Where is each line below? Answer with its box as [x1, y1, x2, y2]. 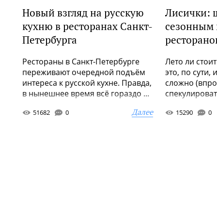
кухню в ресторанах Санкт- [22, 19, 153, 33]
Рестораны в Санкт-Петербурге [22, 56, 139, 67]
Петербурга [22, 33, 77, 46]
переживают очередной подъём [22, 67, 145, 77]
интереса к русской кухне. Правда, [22, 77, 152, 88]
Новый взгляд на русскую [22, 6, 144, 19]
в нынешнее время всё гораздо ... [22, 88, 149, 99]
